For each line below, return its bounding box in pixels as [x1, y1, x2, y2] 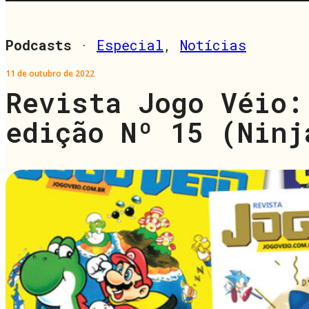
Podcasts [6, 35, 72, 54]
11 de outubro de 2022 [6, 67, 94, 79]
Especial [97, 35, 163, 54]
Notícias [180, 35, 246, 54]
